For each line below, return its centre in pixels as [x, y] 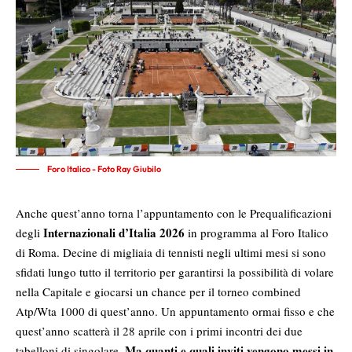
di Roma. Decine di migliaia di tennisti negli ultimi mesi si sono [171, 253]
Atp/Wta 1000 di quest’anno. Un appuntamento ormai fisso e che [175, 312]
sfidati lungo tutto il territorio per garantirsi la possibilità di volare [175, 272]
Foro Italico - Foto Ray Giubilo [104, 169]
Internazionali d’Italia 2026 [114, 233]
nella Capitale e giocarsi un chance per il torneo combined [158, 292]
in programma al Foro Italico [257, 233]
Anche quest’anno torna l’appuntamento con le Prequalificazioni [174, 213]
